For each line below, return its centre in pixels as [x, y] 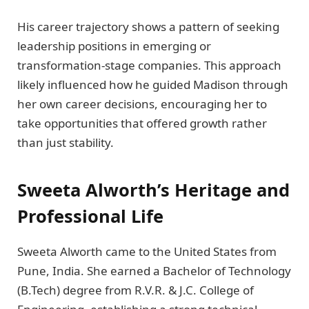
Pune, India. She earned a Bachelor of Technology [154, 270]
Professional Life [90, 216]
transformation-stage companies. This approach [149, 66]
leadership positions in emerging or [114, 46]
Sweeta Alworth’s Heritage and [153, 189]
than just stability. [66, 143]
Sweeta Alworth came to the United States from [147, 251]
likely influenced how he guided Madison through [153, 85]
